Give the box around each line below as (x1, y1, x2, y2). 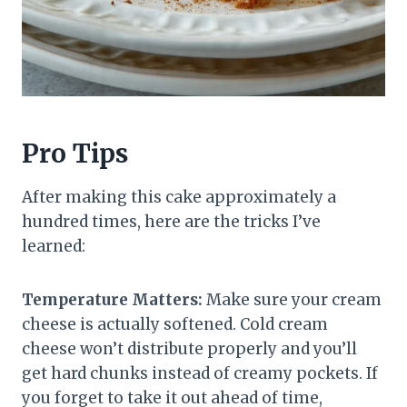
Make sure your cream (203, 290, 382, 311)
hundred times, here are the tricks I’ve (22, 212, 321, 233)
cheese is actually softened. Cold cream (22, 314, 328, 335)
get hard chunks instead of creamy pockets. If (22, 363, 378, 384)
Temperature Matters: (22, 290, 203, 311)
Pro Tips (22, 137, 128, 171)
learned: (22, 236, 85, 257)
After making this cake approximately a (22, 187, 336, 208)
